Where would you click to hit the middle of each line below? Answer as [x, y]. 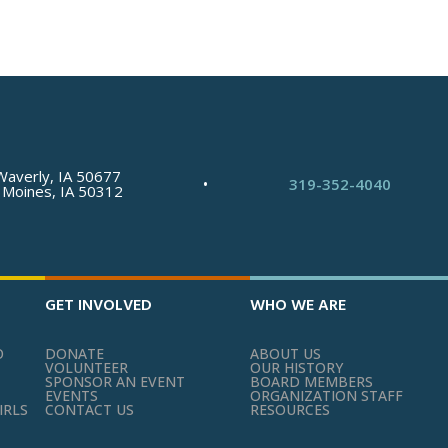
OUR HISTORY [296, 368]
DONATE [74, 354]
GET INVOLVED [98, 305]
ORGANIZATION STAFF [326, 396]
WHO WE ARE [297, 305]
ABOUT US [285, 354]
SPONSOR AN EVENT [114, 382]
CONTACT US [89, 410]
